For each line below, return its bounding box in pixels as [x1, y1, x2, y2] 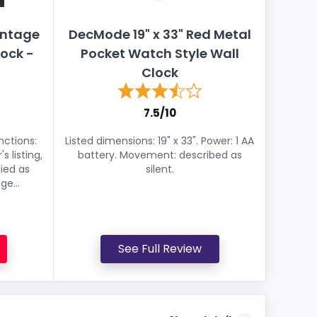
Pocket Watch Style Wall [80, 45, 239, 62]
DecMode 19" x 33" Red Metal [68, 25, 251, 43]
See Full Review [117, 241, 202, 257]
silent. [145, 162, 174, 176]
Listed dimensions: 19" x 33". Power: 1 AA [65, 134, 254, 148]
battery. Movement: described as [77, 148, 242, 162]
